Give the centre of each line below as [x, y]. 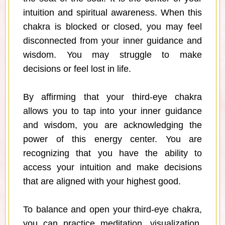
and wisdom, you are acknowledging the [113, 125]
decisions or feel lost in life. [77, 69]
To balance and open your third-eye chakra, [113, 210]
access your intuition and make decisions [113, 167]
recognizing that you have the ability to [113, 153]
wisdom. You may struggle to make [113, 55]
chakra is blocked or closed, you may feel [113, 27]
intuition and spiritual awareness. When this [113, 13]
